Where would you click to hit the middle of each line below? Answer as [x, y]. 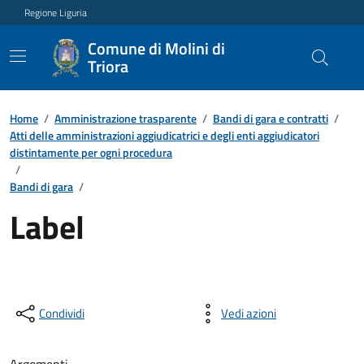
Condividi [62, 313]
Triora [108, 66]
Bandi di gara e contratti [271, 118]
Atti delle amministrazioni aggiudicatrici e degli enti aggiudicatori [165, 135]
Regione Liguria [56, 12]
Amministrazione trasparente [126, 118]
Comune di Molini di [156, 48]
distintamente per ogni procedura [91, 152]
